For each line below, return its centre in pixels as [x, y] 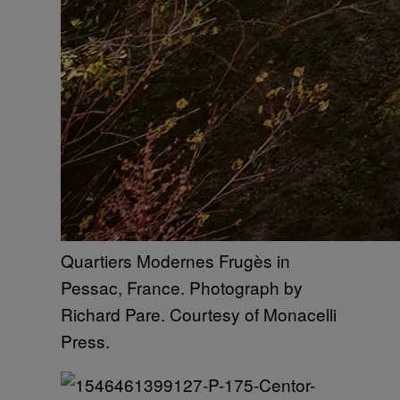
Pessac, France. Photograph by [182, 287]
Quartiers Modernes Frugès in [175, 260]
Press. [85, 341]
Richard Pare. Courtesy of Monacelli [199, 314]
